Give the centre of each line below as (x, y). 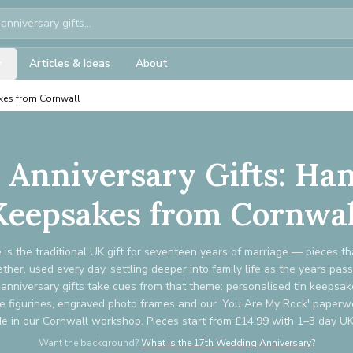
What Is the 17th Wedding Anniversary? (228, 343)
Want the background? (88, 343)
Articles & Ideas (70, 63)
